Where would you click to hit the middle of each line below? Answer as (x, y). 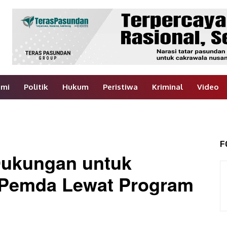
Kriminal (167, 87)
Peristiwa (120, 87)
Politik (36, 87)
